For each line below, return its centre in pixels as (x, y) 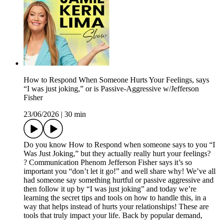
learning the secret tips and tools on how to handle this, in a (115, 197)
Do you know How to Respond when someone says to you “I (119, 144)
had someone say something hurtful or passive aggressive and (119, 180)
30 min (75, 114)
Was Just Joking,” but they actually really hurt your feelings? (117, 153)
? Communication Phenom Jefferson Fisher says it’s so (108, 162)
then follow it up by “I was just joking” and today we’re (110, 189)
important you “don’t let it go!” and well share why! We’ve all (120, 171)
